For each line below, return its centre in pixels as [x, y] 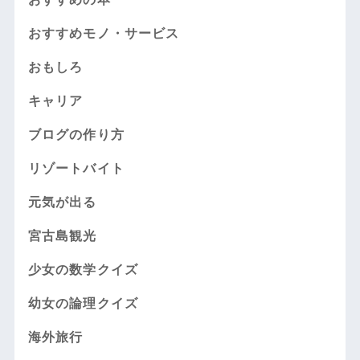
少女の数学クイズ [83, 269]
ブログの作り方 [76, 134]
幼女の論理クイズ [83, 303]
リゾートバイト [76, 168]
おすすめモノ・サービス [104, 33]
